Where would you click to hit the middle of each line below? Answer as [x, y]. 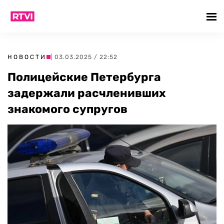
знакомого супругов [67, 109]
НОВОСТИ [27, 57]
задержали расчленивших [87, 93]
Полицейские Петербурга [84, 77]
